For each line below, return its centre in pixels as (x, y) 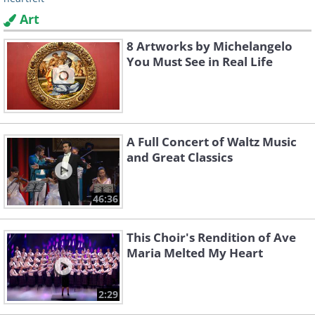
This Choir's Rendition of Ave (211, 238)
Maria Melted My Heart (195, 253)
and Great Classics (180, 157)
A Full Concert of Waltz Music (212, 142)
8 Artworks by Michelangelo (210, 46)
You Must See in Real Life (200, 62)
